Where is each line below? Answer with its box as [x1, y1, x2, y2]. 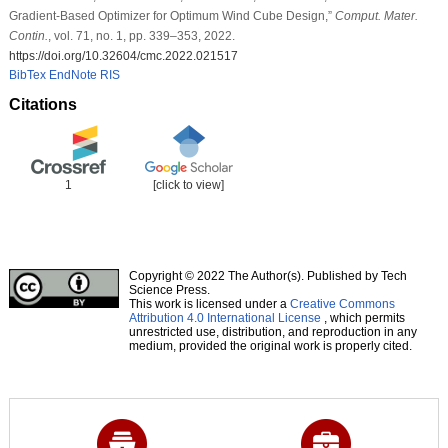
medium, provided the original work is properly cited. [128, 338, 412, 353]
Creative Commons [289, 296, 395, 311]
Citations [8, 95, 77, 113]
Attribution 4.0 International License [128, 310, 321, 325]
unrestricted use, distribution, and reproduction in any [128, 324, 417, 339]
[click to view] [153, 177, 225, 192]
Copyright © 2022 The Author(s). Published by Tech [128, 268, 407, 283]
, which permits [320, 310, 405, 325]
